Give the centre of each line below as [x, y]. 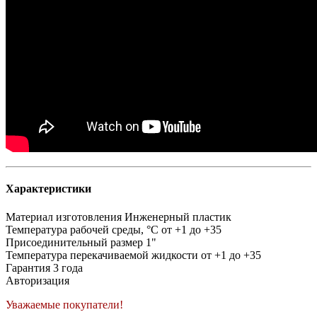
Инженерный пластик [178, 217]
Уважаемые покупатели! [64, 304]
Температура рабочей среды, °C [82, 229]
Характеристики [48, 189]
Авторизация [38, 280]
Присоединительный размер [74, 242]
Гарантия [28, 267]
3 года [68, 267]
